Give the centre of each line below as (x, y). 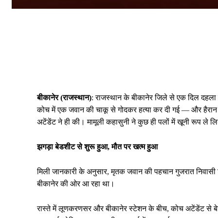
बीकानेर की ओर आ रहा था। (76, 183)
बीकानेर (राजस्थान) (64, 97)
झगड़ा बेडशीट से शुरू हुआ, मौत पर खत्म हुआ (97, 146)
